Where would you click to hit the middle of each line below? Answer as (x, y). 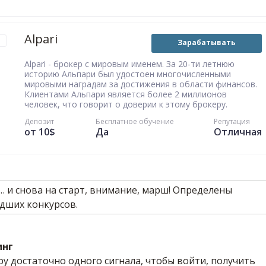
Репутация (232, 121)
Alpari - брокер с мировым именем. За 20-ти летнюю (129, 64)
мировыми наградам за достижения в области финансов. (141, 84)
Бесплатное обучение (134, 121)
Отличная (238, 132)
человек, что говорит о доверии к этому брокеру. (126, 104)
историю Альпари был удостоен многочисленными (128, 74)
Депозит (39, 121)
